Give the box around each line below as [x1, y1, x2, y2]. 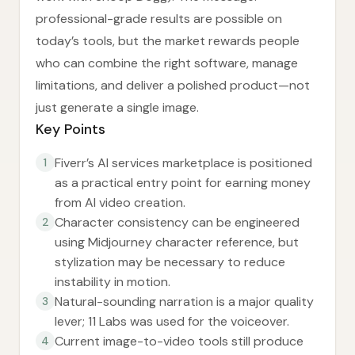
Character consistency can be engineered [55, 214, 300, 231]
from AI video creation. [55, 194, 185, 211]
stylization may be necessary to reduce [55, 254, 285, 270]
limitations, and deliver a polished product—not [36, 77, 310, 94]
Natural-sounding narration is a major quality [55, 293, 314, 310]
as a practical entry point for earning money [55, 174, 311, 191]
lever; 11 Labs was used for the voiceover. [55, 313, 289, 330]
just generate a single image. [36, 99, 199, 116]
